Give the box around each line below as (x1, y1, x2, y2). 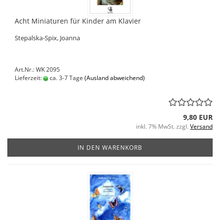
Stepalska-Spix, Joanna (15, 33, 80, 42)
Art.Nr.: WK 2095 (15, 65, 60, 74)
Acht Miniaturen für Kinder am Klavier (15, 16, 141, 26)
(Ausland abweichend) (84, 74, 145, 82)
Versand (190, 122, 213, 131)
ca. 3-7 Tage (48, 74, 83, 82)
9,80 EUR (183, 112, 213, 122)
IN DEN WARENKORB (78, 143, 142, 152)
